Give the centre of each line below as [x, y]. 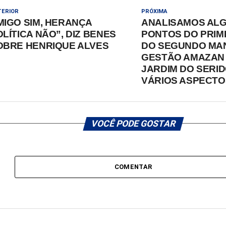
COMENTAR [133, 166]
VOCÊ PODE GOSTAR [133, 123]
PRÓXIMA [155, 11]
